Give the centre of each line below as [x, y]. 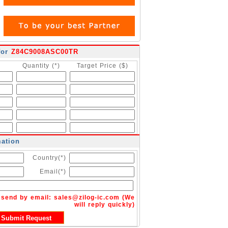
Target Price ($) [102, 66]
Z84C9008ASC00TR [45, 52]
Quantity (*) [41, 66]
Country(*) [49, 158]
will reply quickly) [105, 205]
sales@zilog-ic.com [87, 197]
